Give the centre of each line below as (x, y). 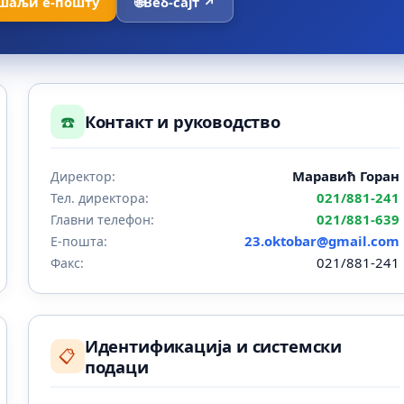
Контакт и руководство (182, 122)
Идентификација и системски (213, 346)
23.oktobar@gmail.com (322, 240)
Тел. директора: (99, 197)
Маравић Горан (346, 175)
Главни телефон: (102, 219)
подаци (116, 367)
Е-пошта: (78, 241)
